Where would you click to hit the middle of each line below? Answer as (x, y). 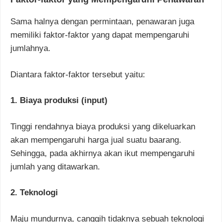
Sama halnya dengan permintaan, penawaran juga (102, 22)
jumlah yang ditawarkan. (55, 166)
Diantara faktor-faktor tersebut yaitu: (78, 74)
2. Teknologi (34, 193)
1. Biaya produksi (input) (59, 101)
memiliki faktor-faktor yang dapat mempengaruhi (100, 35)
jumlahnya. (30, 49)
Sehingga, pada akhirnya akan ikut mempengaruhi (103, 153)
